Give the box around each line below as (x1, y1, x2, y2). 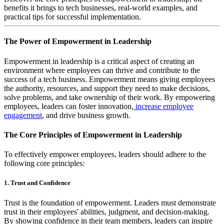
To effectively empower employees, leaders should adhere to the (4, 150, 206, 159)
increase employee (133, 101, 193, 110)
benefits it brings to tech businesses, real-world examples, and (4, 3, 197, 12)
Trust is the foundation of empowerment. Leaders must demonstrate (4, 198, 216, 207)
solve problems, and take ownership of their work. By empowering (4, 92, 215, 101)
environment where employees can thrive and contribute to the (4, 65, 200, 74)
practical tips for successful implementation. (4, 12, 141, 21)
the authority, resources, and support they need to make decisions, (4, 83, 210, 92)
